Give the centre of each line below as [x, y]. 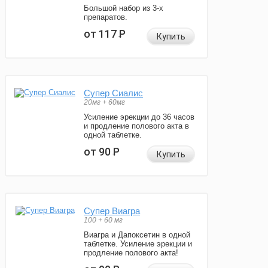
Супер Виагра [112, 211]
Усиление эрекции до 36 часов [139, 117]
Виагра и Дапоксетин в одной [137, 235]
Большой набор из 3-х [124, 8]
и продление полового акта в [136, 126]
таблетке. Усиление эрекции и [138, 244]
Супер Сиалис [113, 93]
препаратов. [106, 17]
